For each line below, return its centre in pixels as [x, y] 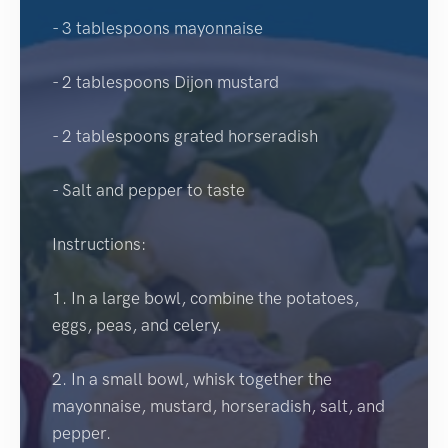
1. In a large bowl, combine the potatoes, [205, 297]
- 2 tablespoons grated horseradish [185, 135]
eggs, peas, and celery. [137, 324]
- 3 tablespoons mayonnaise [157, 27]
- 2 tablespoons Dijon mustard [165, 81]
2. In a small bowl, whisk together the [192, 378]
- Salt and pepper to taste [148, 189]
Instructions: [99, 243]
